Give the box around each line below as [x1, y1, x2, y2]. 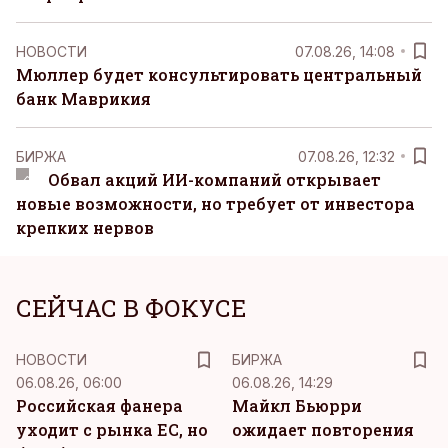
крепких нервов [16, 217, 154, 238]
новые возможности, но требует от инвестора [16, 193, 415, 214]
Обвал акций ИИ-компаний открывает [47, 169, 381, 190]
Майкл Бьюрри [232, 395, 362, 416]
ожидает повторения [232, 419, 414, 440]
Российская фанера [16, 395, 183, 416]
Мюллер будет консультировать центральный [16, 64, 422, 85]
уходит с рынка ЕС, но [16, 419, 208, 440]
